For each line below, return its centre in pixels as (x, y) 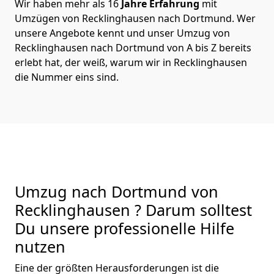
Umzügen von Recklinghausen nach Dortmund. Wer (135, 18)
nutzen (40, 246)
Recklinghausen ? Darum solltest (133, 209)
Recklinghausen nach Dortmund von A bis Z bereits (133, 47)
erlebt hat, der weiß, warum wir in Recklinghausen (131, 62)
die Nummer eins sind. (67, 77)
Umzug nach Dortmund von (117, 191)
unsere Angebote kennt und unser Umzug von (122, 33)
